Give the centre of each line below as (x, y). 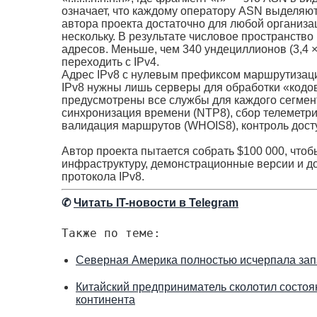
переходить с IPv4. (110, 62)
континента (105, 299)
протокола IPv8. (103, 176)
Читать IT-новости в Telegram (156, 202)
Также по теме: (111, 233)
